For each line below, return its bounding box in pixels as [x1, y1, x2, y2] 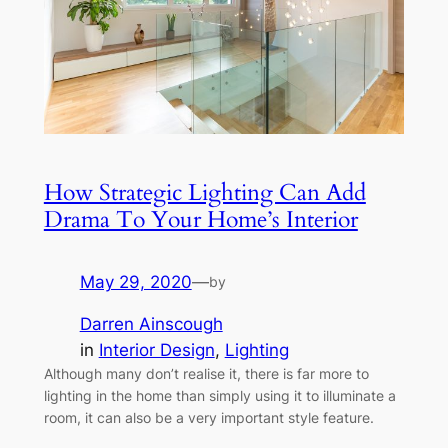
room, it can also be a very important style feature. [43, 409, 374, 427]
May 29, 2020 [79, 271, 192, 292]
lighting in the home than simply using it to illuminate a [43, 387, 396, 405]
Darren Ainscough [79, 314, 223, 335]
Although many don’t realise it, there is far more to [43, 365, 369, 383]
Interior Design [98, 340, 215, 361]
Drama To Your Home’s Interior [43, 203, 358, 235]
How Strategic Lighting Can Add [43, 176, 366, 208]
